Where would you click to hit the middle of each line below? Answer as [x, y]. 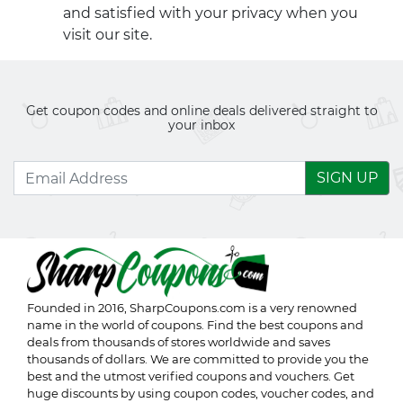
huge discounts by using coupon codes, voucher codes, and [201, 393]
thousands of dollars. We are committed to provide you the [198, 359]
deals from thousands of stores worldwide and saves [179, 342]
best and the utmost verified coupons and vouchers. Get [191, 376]
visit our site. [107, 35]
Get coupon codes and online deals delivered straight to [201, 111]
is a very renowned [301, 308]
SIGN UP [347, 178]
